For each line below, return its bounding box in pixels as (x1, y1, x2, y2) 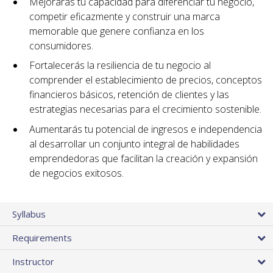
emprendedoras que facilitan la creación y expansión (29, 152, 258, 166)
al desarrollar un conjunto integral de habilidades (29, 137, 239, 151)
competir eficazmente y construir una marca (29, 9, 220, 23)
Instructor (12, 255, 54, 268)
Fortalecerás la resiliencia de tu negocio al (29, 58, 211, 73)
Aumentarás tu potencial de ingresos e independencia (29, 122, 262, 136)
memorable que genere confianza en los (29, 24, 204, 38)
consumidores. (29, 38, 93, 52)
